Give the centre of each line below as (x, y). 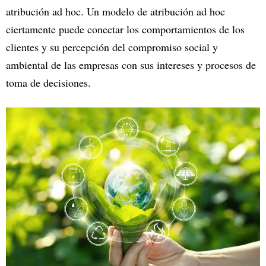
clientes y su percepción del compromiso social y (112, 47)
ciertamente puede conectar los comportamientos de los (125, 29)
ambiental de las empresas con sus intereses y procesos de (131, 64)
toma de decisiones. (48, 82)
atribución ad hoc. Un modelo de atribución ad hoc (115, 11)
